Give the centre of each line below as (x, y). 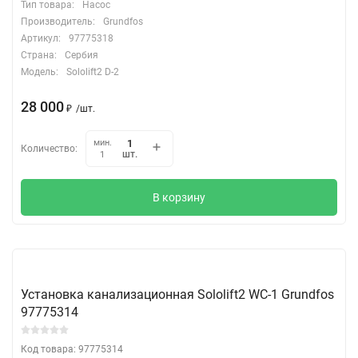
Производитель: (58, 21)
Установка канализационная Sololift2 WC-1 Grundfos (177, 294)
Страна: (39, 55)
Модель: (40, 72)
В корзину (179, 197)
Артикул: (41, 38)
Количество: (49, 148)
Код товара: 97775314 (72, 349)
